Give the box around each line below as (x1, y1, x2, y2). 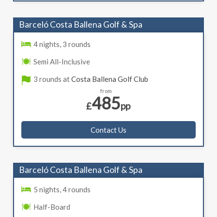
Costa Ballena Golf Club (71, 75, 148, 84)
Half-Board (33, 202, 70, 212)
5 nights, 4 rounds (33, 185, 91, 194)
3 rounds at (33, 75, 71, 84)
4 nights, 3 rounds (33, 40, 91, 49)
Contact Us (90, 125, 126, 135)
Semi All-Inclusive (33, 57, 90, 66)
